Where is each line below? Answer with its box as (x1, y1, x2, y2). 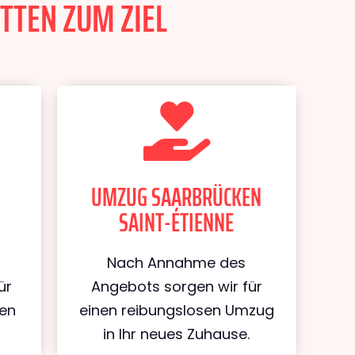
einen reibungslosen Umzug (78, 300, 274, 320)
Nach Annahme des (107, 253, 246, 273)
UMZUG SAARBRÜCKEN (91, 177, 262, 217)
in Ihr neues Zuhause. (103, 324, 250, 344)
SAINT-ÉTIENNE (119, 203, 235, 242)
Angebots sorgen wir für (90, 277, 262, 296)
